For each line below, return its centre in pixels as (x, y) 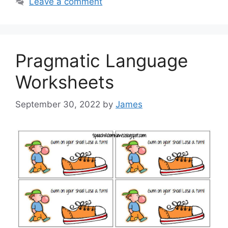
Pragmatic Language (102, 60)
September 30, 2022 (58, 105)
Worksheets (65, 82)
